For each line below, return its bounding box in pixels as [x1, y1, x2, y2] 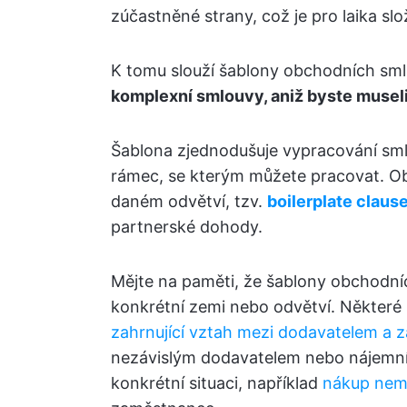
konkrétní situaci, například [111, 373, 323, 392]
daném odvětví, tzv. [111, 192, 267, 211]
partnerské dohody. [111, 217, 263, 236]
